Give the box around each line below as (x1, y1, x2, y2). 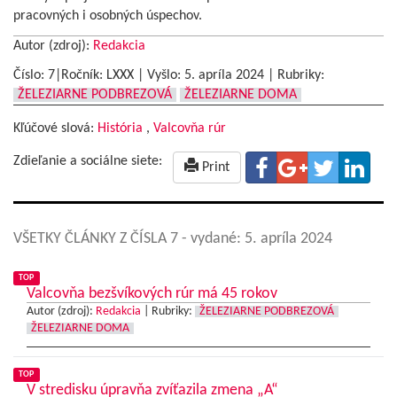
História (97, 121, 143, 136)
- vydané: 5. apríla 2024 (182, 230, 332, 247)
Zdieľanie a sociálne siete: (13, 153, 162, 168)
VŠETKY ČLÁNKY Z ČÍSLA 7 (13, 230, 182, 247)
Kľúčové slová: (13, 121, 97, 136)
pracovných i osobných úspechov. (13, 8, 202, 23)
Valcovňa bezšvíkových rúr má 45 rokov (27, 284, 277, 302)
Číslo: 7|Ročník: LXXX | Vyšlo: (13, 67, 184, 82)
